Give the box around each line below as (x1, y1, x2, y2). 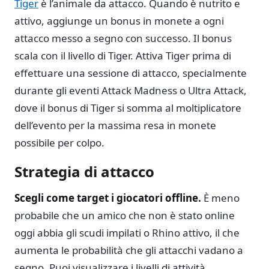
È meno (201, 191, 240, 205)
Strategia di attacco (14, 162, 154, 181)
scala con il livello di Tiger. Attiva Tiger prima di (14, 49, 231, 63)
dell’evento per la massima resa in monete (14, 118, 216, 133)
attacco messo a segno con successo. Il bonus (14, 31, 232, 46)
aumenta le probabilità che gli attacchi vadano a (14, 243, 243, 257)
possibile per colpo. (14, 136, 104, 150)
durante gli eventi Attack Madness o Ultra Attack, (14, 83, 247, 98)
